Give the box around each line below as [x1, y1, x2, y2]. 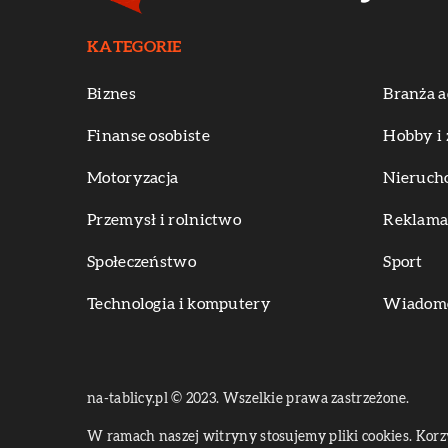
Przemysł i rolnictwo [87, 212, 241, 228]
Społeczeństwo [87, 254, 196, 270]
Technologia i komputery [87, 296, 271, 312]
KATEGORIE [87, 39, 182, 55]
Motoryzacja [87, 170, 179, 186]
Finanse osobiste [87, 128, 210, 144]
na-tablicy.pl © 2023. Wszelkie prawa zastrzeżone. [87, 392, 410, 406]
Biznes [87, 86, 136, 102]
